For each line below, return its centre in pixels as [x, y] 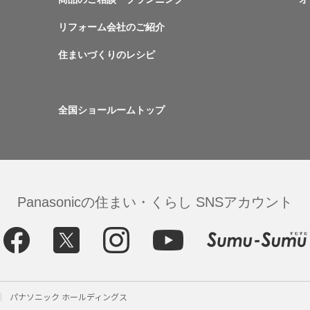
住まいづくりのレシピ [107, 55]
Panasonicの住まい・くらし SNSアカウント [155, 202]
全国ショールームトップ [111, 110]
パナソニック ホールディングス [69, 297]
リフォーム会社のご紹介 [111, 27]
